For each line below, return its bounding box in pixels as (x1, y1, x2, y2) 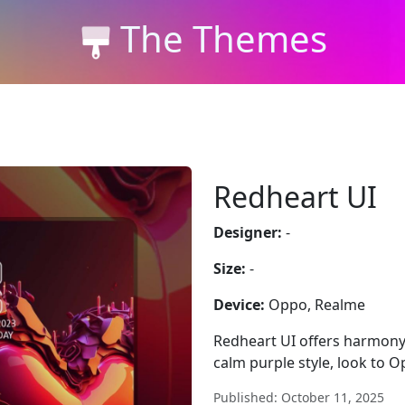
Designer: (213, 222, 282, 242)
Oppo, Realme (265, 295, 365, 315)
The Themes (119, 13, 327, 63)
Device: (213, 295, 265, 315)
